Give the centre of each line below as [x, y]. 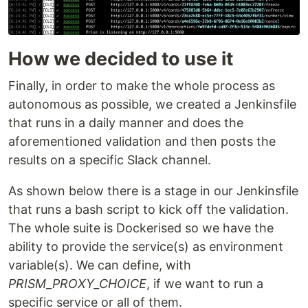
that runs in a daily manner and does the [126, 123]
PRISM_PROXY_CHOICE [77, 284]
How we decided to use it [121, 59]
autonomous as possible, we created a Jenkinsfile [152, 104]
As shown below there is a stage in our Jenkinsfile [153, 191]
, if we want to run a [205, 284]
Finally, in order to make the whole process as [142, 86]
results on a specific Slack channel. [110, 160]
